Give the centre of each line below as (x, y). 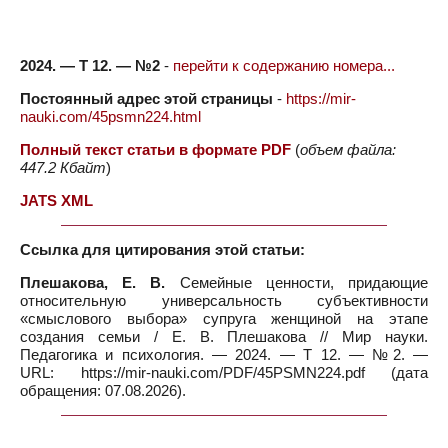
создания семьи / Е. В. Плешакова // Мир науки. (224, 336)
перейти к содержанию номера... (284, 65)
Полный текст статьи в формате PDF (155, 149)
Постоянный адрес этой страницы (146, 98)
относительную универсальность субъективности (224, 300)
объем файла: (348, 149)
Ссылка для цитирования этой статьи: (162, 249)
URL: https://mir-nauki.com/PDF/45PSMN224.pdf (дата (224, 372)
